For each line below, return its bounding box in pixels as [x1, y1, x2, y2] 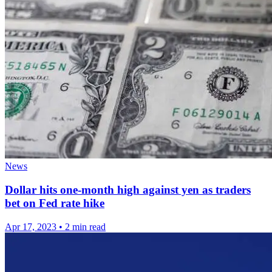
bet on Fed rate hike [5, 196, 104, 209]
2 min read [65, 221, 106, 232]
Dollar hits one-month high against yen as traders [5, 183, 251, 196]
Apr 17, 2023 [5, 221, 56, 232]
